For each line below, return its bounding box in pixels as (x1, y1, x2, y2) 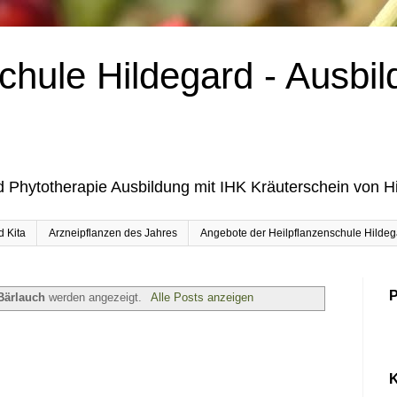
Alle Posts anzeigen (150, 291, 253, 305)
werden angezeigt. (45, 291, 146, 305)
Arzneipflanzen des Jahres (49, 227, 177, 240)
